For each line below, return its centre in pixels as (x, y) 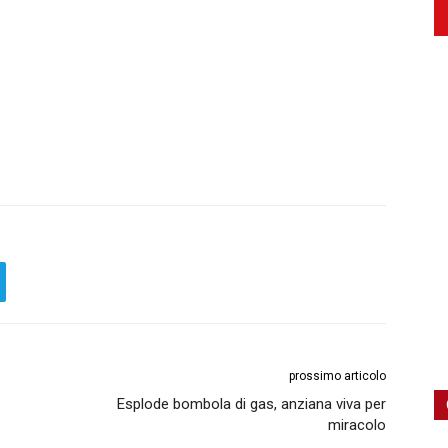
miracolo (357, 424)
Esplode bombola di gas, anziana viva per (251, 403)
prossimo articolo (337, 375)
